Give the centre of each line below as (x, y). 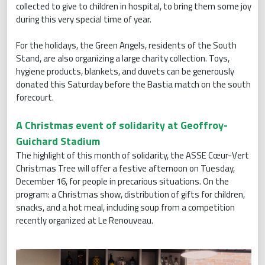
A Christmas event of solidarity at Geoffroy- (122, 125)
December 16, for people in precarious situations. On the (122, 181)
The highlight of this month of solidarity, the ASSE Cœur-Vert (132, 155)
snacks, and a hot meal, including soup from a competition (125, 207)
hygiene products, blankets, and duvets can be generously (125, 71)
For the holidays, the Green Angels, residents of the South (126, 45)
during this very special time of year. (84, 19)
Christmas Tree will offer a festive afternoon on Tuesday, (125, 168)
